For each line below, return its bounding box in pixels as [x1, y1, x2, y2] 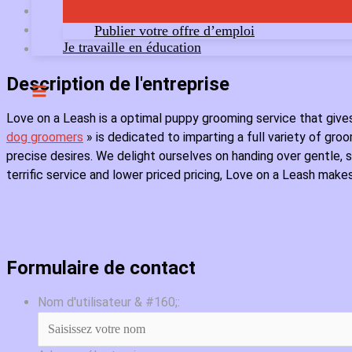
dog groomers [6, 129, 83, 145]
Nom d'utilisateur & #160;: [38, 295, 180, 310]
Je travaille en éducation [63, 39, 201, 55]
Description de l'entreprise [6, 72, 229, 95]
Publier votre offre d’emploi [94, 23, 255, 38]
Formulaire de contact [6, 257, 196, 280]
